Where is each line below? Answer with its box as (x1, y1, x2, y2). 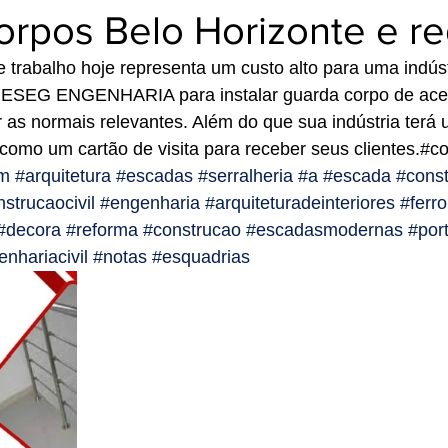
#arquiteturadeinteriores (205, 193, 395, 213)
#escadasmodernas (246, 220, 403, 240)
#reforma (66, 220, 138, 240)
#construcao (143, 220, 241, 240)
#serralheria (198, 166, 293, 186)
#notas (93, 247, 147, 267)
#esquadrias (152, 247, 250, 267)
